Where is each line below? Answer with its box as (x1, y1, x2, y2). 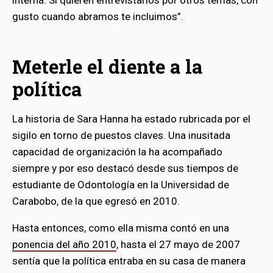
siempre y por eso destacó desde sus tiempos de (12, 161, 238, 174)
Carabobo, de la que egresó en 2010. (12, 194, 180, 207)
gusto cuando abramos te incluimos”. (12, 10, 183, 23)
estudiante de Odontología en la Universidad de (12, 178, 229, 191)
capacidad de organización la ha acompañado (12, 145, 222, 158)
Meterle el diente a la (12, 54, 202, 79)
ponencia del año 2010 (12, 238, 116, 250)
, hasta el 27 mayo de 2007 (116, 238, 240, 250)
